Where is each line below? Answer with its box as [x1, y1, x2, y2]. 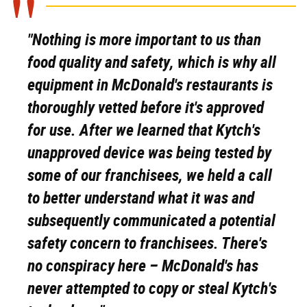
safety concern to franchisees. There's [27, 234, 267, 254]
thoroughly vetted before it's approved [27, 98, 264, 118]
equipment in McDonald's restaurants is [27, 75, 273, 95]
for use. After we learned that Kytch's [27, 121, 260, 140]
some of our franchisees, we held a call [27, 166, 272, 186]
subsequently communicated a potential [27, 211, 275, 231]
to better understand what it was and [27, 188, 254, 208]
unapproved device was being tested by [27, 143, 271, 163]
